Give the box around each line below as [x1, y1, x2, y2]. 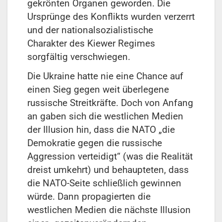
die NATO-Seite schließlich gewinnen [27, 177, 181, 189]
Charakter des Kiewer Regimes [27, 37, 155, 49]
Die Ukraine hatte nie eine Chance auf [27, 70, 183, 82]
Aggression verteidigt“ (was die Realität [27, 151, 193, 163]
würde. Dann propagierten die [27, 191, 151, 203]
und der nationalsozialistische [27, 24, 153, 36]
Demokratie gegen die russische [27, 137, 162, 149]
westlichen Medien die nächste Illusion [27, 204, 191, 216]
